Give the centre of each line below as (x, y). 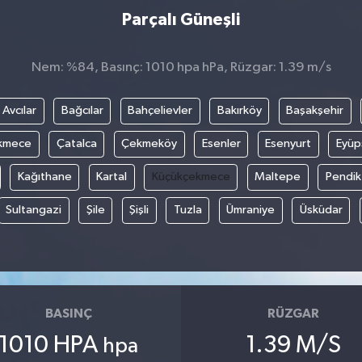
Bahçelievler (160, 111)
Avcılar (20, 111)
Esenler (221, 144)
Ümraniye (250, 210)
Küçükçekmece (191, 177)
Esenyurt (288, 144)
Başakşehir (315, 111)
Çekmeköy (149, 144)
